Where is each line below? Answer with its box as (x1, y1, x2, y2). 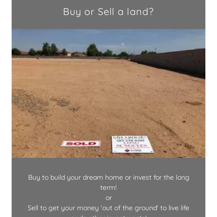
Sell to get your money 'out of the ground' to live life (28, 203, 189, 213)
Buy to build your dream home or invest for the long (28, 173, 189, 182)
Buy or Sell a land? (63, 5, 154, 17)
